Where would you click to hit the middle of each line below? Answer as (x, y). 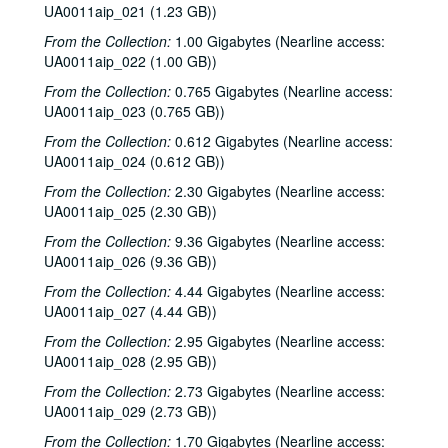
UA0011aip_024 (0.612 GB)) (134, 161)
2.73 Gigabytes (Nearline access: (278, 391)
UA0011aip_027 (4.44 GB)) (130, 311)
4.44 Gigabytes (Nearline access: (278, 291)
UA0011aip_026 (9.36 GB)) (130, 261)
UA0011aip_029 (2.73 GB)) (130, 411)
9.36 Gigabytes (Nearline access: (278, 241)
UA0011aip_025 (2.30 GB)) (130, 211)
